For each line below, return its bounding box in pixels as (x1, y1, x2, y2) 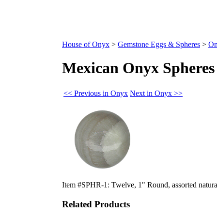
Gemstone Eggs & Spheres (118, 40, 200, 48)
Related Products (62, 199, 130, 209)
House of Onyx (62, 40, 109, 48)
